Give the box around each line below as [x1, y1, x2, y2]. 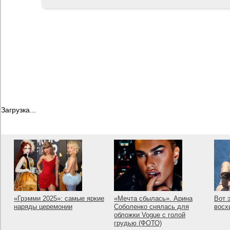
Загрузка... [1, 106, 36, 114]
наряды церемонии [14, 203, 72, 210]
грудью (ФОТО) [114, 219, 162, 227]
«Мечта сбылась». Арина [114, 195, 193, 202]
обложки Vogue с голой [114, 211, 185, 219]
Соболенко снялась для [114, 203, 189, 210]
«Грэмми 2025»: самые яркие [14, 195, 104, 202]
